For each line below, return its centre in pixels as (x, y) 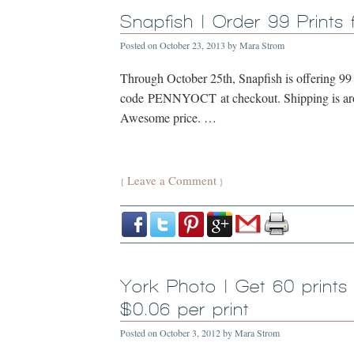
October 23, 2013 (192, 45)
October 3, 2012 (190, 333)
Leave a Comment (172, 180)
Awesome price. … (168, 117)
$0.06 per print (185, 309)
